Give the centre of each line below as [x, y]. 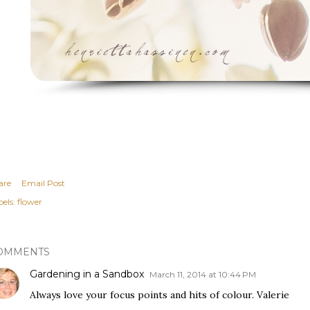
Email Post [43, 183]
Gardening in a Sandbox [87, 274]
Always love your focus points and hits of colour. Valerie [159, 295]
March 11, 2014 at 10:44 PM [203, 274]
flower [30, 202]
